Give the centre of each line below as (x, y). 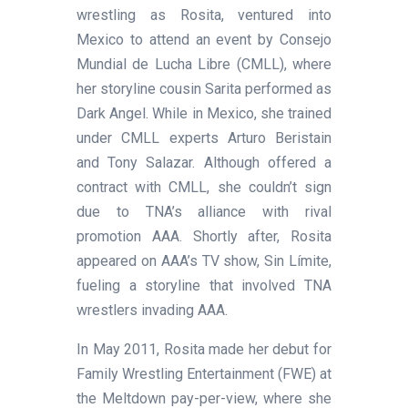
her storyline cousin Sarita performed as (204, 88)
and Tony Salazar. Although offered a (204, 162)
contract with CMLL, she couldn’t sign (204, 187)
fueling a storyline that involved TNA (204, 285)
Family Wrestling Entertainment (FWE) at (204, 373)
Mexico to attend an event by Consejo (204, 39)
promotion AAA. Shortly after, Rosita (204, 236)
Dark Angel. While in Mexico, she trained (204, 113)
